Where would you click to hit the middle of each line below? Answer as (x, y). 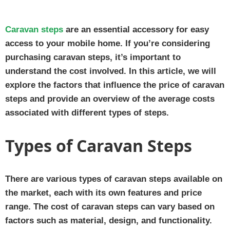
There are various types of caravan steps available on (114, 179)
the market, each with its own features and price (103, 193)
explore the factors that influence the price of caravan (115, 85)
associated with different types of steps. (87, 112)
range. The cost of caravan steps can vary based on (110, 206)
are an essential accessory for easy (136, 29)
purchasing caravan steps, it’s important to (93, 57)
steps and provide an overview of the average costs (110, 99)
